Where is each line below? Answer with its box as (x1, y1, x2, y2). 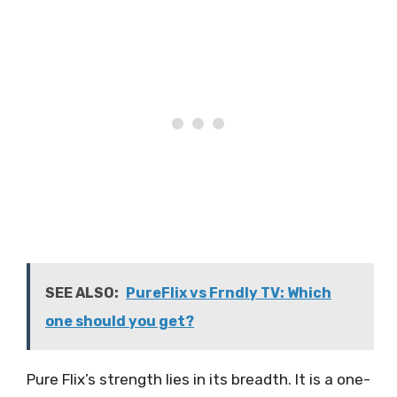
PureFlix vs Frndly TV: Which (126, 284, 331, 301)
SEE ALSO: (45, 284, 119, 301)
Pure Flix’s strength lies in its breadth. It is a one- (27, 370, 370, 388)
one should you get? (45, 312, 194, 330)
